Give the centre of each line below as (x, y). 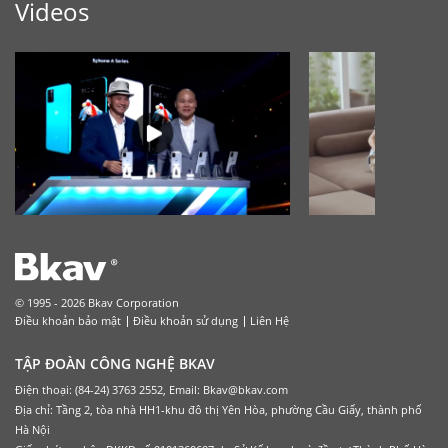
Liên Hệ (269, 321)
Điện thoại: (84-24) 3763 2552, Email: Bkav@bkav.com (151, 390)
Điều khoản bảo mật (68, 321)
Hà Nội (32, 430)
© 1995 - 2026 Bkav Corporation (97, 303)
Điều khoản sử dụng (185, 321)
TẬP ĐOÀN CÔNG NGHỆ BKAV (115, 364)
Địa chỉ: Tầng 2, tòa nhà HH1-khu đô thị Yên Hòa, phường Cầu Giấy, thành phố (218, 410)
